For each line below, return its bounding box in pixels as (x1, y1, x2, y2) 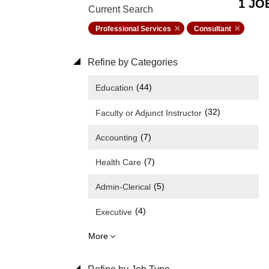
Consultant (194, 25, 231, 33)
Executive (95, 207, 132, 217)
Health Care (95, 157, 141, 168)
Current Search (88, 4, 153, 14)
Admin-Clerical (95, 182, 151, 192)
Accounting (95, 132, 138, 142)
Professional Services (95, 25, 171, 33)
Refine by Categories (85, 57, 178, 67)
